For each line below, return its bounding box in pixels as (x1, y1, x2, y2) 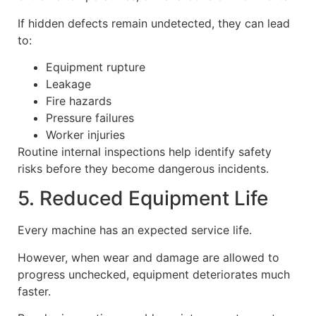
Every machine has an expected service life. (18, 223, 252, 238)
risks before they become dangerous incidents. (18, 161, 269, 176)
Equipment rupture (46, 59, 145, 74)
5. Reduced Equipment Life (18, 186, 268, 211)
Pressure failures (46, 110, 134, 125)
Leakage (46, 76, 91, 91)
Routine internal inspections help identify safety (18, 144, 272, 159)
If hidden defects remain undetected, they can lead (18, 16, 290, 30)
